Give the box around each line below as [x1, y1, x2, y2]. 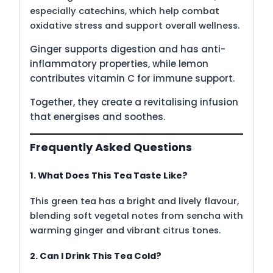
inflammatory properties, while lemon [30, 57, 208, 70]
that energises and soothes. [30, 110, 165, 123]
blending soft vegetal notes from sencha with [30, 210, 243, 222]
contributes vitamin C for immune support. [30, 71, 235, 85]
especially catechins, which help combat [30, 4, 219, 17]
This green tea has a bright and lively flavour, [30, 195, 239, 208]
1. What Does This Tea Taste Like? [30, 169, 188, 182]
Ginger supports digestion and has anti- [30, 42, 225, 55]
